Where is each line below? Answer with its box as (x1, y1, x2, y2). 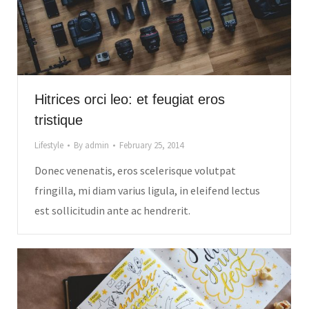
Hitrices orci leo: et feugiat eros (34, 91, 225, 107)
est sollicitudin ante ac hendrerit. (34, 203, 190, 217)
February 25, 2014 (119, 139, 183, 151)
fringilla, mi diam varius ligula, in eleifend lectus (34, 183, 260, 197)
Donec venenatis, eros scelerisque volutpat (34, 163, 236, 177)
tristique (34, 112, 83, 128)
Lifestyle (34, 139, 63, 151)
